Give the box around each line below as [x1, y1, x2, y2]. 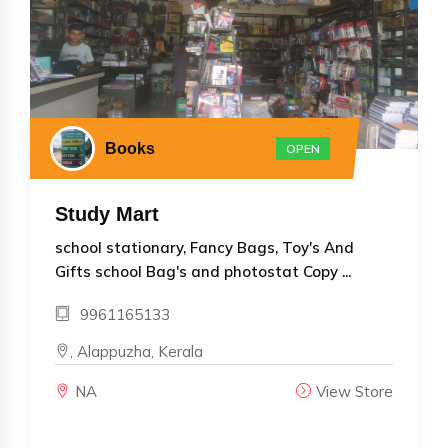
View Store [316, 381, 393, 401]
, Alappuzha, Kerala [70, 341, 203, 361]
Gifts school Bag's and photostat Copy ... [55, 261, 351, 281]
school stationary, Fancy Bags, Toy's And [55, 237, 354, 257]
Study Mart [55, 202, 159, 225]
